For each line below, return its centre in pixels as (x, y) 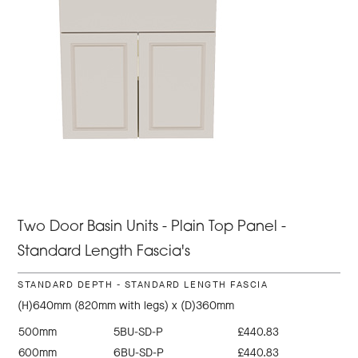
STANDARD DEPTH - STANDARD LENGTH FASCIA (143, 285)
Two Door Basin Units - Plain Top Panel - (152, 228)
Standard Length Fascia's (104, 253)
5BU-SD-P (139, 332)
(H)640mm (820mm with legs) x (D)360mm (126, 306)
